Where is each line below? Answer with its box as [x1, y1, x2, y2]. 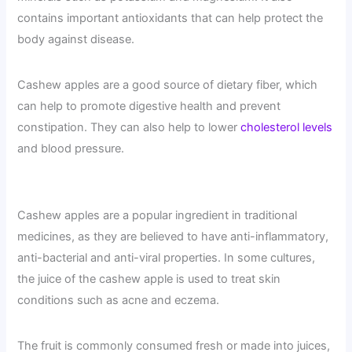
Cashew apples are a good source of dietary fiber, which [17, 77, 318, 92]
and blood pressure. [17, 141, 125, 156]
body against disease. [17, 31, 135, 46]
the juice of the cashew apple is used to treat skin [17, 271, 281, 286]
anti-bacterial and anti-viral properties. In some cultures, [17, 250, 316, 265]
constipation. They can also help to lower [17, 119, 241, 134]
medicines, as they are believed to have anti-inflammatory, [17, 229, 329, 244]
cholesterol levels [240, 119, 333, 134]
